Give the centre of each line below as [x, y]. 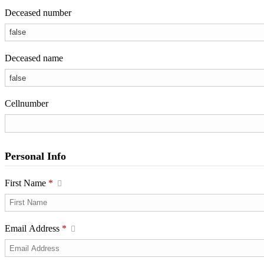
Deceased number [38, 12]
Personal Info [35, 156]
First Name [27, 183]
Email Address [33, 228]
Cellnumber [27, 104]
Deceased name [34, 58]
